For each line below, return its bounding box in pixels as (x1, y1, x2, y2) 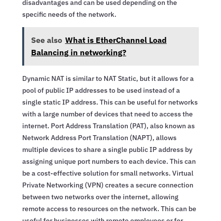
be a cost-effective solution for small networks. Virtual (22, 168, 193, 178)
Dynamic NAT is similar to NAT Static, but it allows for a (22, 74, 194, 83)
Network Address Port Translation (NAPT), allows (22, 133, 177, 142)
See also (31, 35, 62, 45)
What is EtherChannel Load (65, 35, 167, 45)
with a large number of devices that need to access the (22, 109, 193, 118)
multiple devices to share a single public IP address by (22, 145, 192, 154)
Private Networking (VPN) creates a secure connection (22, 180, 193, 189)
